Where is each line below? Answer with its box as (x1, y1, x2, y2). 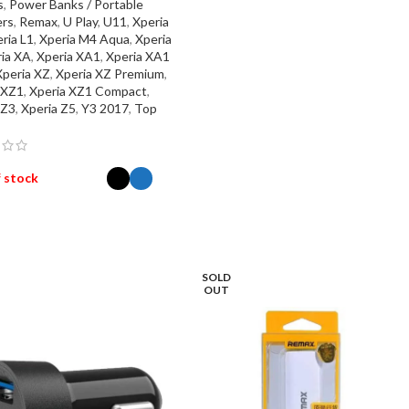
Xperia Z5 (20, 100, 76, 117)
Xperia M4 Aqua (38, 31, 130, 47)
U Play (62, 14, 98, 30)
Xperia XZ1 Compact (28, 83, 147, 100)
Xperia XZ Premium (55, 66, 164, 82)
